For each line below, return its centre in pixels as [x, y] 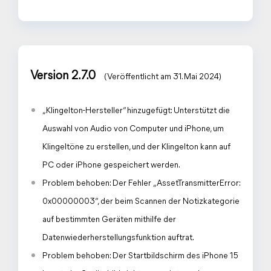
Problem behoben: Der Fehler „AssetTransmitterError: [141, 184]
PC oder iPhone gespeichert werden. [111, 165]
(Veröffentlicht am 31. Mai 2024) [163, 77]
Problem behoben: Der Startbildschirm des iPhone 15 [140, 256]
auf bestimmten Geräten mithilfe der [109, 220]
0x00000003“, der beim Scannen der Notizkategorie [141, 202]
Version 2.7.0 [64, 76]
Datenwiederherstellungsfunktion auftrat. [118, 238]
